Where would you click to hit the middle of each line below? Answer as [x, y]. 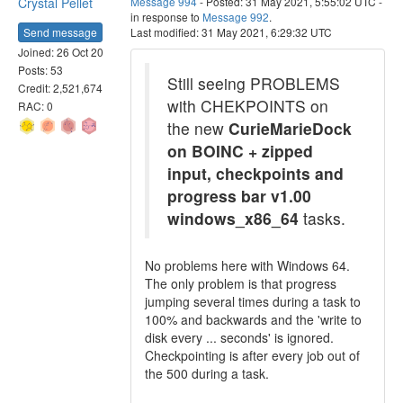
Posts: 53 [40, 69]
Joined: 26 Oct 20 [61, 51]
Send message [60, 31]
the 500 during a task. [207, 373]
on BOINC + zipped [240, 151]
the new [198, 128]
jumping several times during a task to [253, 301]
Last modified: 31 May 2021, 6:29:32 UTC [231, 32]
